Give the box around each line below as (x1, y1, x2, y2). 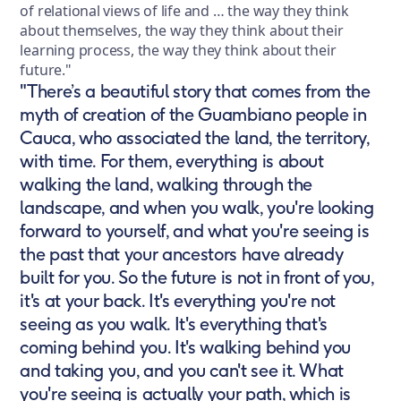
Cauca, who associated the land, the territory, (20, 126, 370, 149)
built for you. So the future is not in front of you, (20, 266, 374, 289)
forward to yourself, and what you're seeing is (20, 219, 370, 243)
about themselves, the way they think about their (20, 21, 344, 41)
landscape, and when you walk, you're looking (20, 196, 374, 219)
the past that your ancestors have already (20, 243, 344, 266)
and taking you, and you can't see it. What (20, 359, 345, 382)
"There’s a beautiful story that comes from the (20, 80, 371, 103)
